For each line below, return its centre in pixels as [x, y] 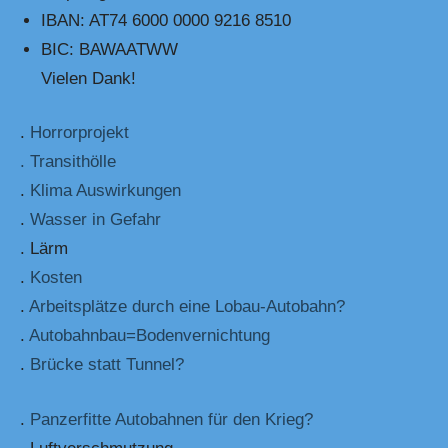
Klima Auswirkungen [105, 191]
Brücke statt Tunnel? [107, 365]
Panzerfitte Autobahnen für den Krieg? [171, 419]
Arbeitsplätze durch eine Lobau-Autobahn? [187, 307]
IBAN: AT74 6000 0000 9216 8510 [166, 20]
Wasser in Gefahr [95, 220]
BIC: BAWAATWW [110, 49]
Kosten [56, 278]
